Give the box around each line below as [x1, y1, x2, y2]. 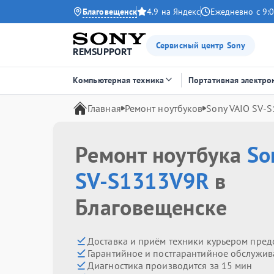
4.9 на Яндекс [147, 6, 201, 17]
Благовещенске [75, 193, 228, 221]
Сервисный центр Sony [156, 39, 245, 51]
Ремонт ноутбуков [124, 102, 203, 114]
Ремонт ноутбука [75, 140, 247, 169]
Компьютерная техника [73, 75, 164, 86]
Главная [87, 102, 121, 114]
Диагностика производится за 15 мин [87, 259, 253, 272]
